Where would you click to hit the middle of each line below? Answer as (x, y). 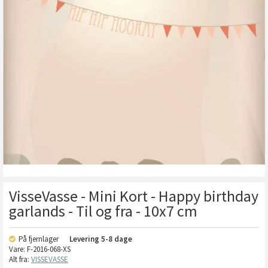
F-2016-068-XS (49, 249)
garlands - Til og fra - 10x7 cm (103, 211)
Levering (85, 239)
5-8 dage (117, 239)
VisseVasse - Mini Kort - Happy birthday (134, 196)
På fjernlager (39, 239)
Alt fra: (20, 259)
